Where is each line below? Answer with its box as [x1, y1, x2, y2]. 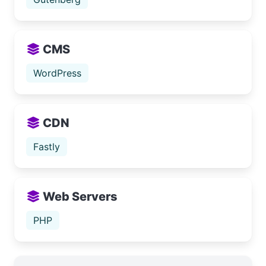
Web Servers [40, 189, 118, 204]
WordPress [33, 67, 81, 79]
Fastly [33, 141, 60, 153]
